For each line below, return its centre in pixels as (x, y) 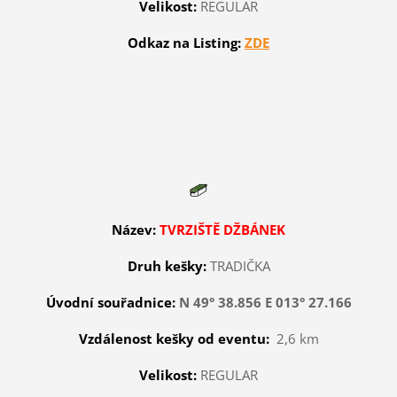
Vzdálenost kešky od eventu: (174, 338)
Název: (134, 229)
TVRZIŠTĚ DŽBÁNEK (222, 229)
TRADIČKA (240, 265)
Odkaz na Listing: (184, 42)
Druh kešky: (167, 265)
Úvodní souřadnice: (110, 302)
